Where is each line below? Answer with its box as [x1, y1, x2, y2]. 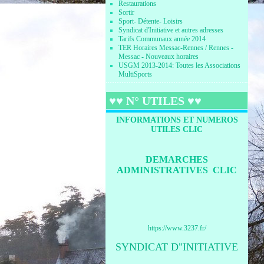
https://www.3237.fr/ [147, 224, 206, 232]
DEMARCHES [146, 154, 209, 164]
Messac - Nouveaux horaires [118, 52, 199, 61]
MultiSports [118, 70, 153, 78]
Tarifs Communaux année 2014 [118, 35, 206, 43]
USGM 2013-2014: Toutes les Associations [118, 61, 241, 70]
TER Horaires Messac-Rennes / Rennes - [118, 44, 234, 52]
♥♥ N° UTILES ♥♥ [109, 94, 202, 107]
